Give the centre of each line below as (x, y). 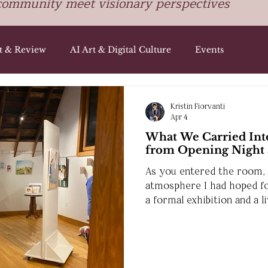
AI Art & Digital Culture (121, 49)
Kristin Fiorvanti (198, 106)
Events (209, 49)
